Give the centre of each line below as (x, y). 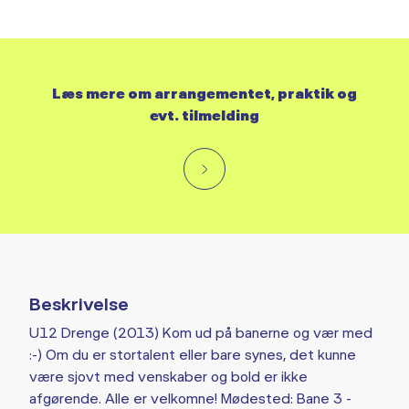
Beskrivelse (79, 303)
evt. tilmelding (204, 115)
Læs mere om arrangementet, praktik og (204, 93)
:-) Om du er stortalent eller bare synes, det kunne (193, 354)
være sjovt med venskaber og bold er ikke (168, 376)
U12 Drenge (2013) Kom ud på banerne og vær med (201, 332)
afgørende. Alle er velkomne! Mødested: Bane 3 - (190, 398)
